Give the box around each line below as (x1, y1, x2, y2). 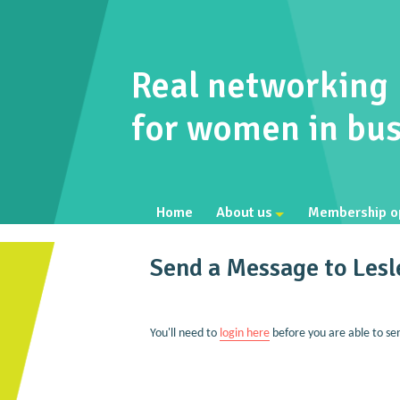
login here (219, 327, 270, 340)
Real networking (131, 63, 388, 108)
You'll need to (149, 327, 220, 340)
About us (216, 204, 273, 221)
